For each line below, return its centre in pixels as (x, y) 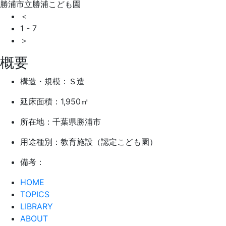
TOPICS (35, 194)
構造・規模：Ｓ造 (52, 81)
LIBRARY (37, 206)
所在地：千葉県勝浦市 (61, 121)
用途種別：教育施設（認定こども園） (89, 142)
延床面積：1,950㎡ (54, 101)
